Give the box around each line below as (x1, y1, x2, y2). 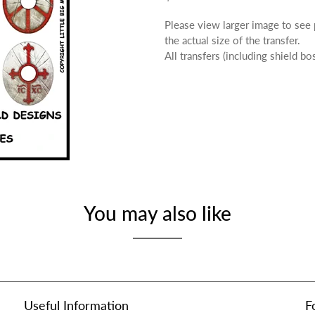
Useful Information (24, 297, 129, 313)
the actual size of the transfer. (165, 34, 300, 47)
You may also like (84, 200, 231, 225)
